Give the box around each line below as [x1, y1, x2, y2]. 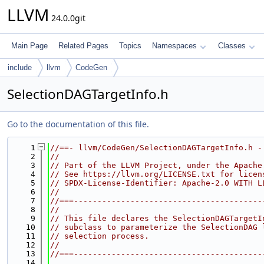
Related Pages [58, 41, 108, 50]
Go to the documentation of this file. [7, 118, 149, 130]
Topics [119, 41, 141, 50]
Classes [218, 41, 246, 50]
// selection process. [50, 232, 149, 240]
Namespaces [152, 41, 197, 50]
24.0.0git [49, 12, 85, 24]
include [8, 63, 32, 72]
